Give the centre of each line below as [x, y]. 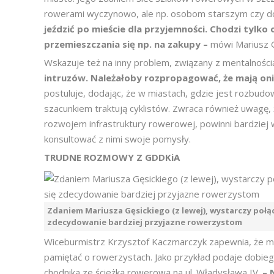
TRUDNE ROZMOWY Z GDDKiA [112, 157]
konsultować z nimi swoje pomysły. [117, 139]
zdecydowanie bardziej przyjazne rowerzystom [145, 222]
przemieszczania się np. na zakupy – [127, 44]
